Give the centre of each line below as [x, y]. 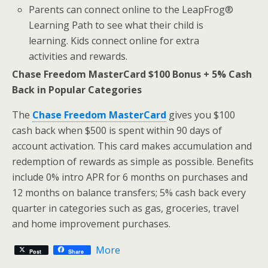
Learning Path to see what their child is [116, 25]
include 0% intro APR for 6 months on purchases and [130, 177]
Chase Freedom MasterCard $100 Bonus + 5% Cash [132, 74]
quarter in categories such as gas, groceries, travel [125, 208]
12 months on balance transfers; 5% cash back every [129, 193]
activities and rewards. [78, 56]
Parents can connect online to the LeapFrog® [131, 9]
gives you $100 [201, 115]
